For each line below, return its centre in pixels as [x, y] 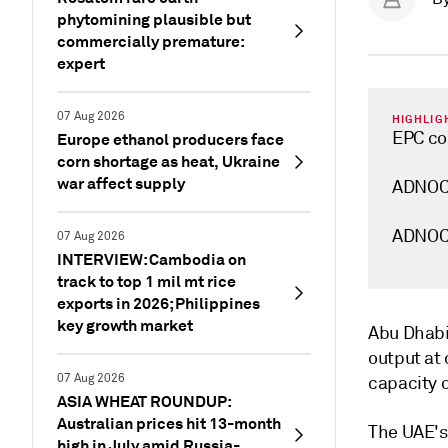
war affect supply [121, 183]
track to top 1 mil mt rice [146, 281]
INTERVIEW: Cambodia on [151, 259]
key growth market [125, 325]
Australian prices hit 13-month [169, 423]
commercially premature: [150, 41]
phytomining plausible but [154, 19]
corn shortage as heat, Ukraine [168, 161]
